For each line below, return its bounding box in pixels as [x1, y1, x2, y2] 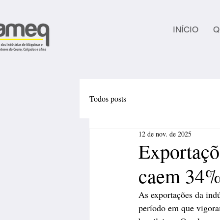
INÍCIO [173, 25, 198, 34]
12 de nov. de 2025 [138, 129, 192, 138]
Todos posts [89, 93, 126, 104]
